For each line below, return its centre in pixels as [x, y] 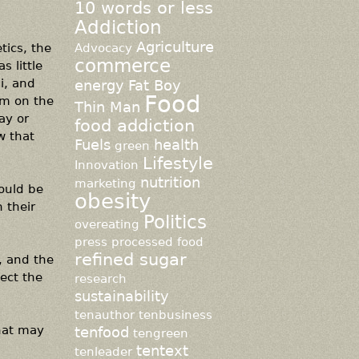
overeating [107, 224]
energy [99, 86]
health [176, 145]
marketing [105, 183]
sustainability [121, 296]
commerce [122, 66]
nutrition [170, 183]
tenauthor [104, 315]
